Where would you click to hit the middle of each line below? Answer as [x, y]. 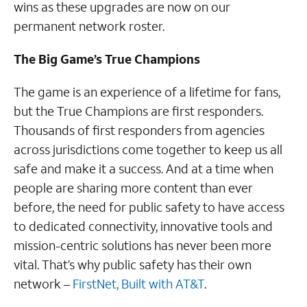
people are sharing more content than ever [133, 187]
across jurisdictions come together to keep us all [148, 149]
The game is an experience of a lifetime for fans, [147, 91]
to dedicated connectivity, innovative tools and [143, 226]
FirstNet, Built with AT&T [138, 283]
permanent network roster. [89, 26]
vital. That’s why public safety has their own [133, 264]
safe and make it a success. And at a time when [144, 168]
